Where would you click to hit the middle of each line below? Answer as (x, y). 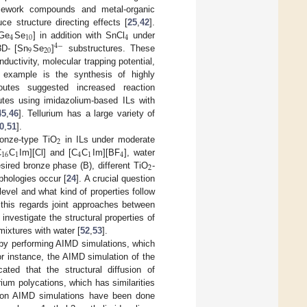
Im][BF (106, 152)
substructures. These (110, 48)
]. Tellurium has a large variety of (87, 113)
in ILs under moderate (108, 139)
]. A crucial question (115, 178)
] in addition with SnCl (78, 35)
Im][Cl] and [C (48, 152)
